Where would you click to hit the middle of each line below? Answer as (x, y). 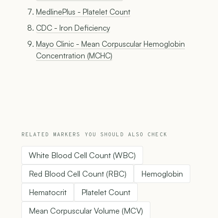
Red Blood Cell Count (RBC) (78, 174)
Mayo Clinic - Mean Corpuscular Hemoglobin (110, 44)
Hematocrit (48, 192)
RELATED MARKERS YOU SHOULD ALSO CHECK (94, 135)
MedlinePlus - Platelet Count (83, 12)
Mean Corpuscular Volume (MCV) (86, 211)
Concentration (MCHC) (74, 56)
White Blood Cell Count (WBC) (82, 155)
